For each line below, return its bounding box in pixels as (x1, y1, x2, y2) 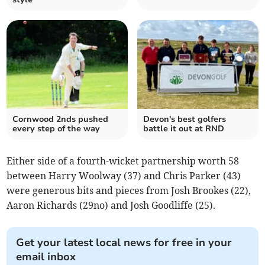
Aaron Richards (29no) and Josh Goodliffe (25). (7, 199, 216, 212)
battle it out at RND (143, 123, 224, 135)
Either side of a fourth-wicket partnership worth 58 (7, 155, 240, 167)
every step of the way (12, 123, 101, 135)
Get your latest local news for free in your (16, 235, 232, 250)
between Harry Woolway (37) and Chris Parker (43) (7, 170, 241, 182)
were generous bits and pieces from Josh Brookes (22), (7, 185, 251, 197)
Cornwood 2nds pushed (12, 114, 109, 125)
